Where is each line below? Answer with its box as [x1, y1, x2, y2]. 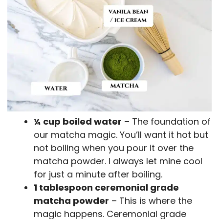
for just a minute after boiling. [34, 168, 162, 181]
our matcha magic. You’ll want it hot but [34, 129, 208, 141]
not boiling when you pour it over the [34, 142, 194, 154]
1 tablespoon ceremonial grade [34, 181, 179, 194]
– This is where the [109, 195, 192, 207]
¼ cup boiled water [34, 115, 122, 128]
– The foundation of [122, 115, 211, 128]
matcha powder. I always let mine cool [34, 155, 202, 168]
